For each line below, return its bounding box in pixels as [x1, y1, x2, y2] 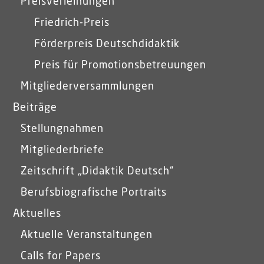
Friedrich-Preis [34, 17, 110, 28]
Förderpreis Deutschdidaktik [34, 38, 180, 49]
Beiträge [13, 102, 58, 113]
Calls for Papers [21, 250, 101, 262]
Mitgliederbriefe [21, 144, 105, 156]
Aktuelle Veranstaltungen [21, 229, 153, 240]
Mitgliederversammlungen [21, 81, 155, 92]
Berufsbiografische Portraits [21, 187, 167, 198]
